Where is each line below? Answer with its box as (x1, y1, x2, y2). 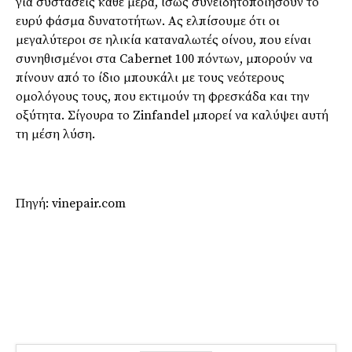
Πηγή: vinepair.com (16, 195, 126, 211)
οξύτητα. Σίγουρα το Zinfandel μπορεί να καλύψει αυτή (16, 107, 328, 123)
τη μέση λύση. (16, 126, 95, 142)
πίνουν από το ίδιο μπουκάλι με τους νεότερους (16, 69, 284, 86)
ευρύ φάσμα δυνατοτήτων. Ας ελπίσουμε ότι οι (16, 13, 280, 29)
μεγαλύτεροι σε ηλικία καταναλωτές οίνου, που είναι (16, 31, 311, 48)
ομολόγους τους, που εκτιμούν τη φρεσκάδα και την (16, 88, 310, 104)
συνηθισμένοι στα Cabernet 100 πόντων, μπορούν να (16, 50, 313, 67)
